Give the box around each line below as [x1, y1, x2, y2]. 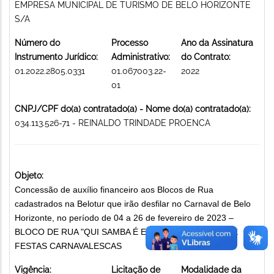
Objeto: [15, 170, 43, 180]
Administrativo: [111, 51, 170, 62]
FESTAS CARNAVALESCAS [15, 240, 122, 251]
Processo [111, 37, 148, 48]
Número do [15, 37, 60, 48]
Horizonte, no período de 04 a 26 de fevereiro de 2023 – [15, 212, 234, 223]
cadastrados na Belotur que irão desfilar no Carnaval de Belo [15, 198, 251, 209]
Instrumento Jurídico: [15, 51, 98, 62]
